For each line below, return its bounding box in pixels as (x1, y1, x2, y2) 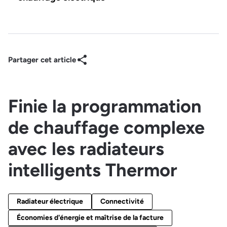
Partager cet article (8, 55, 76, 64)
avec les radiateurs (8, 137, 164, 160)
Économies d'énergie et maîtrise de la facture (17, 213, 164, 222)
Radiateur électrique (17, 197, 83, 206)
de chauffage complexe (8, 116, 205, 138)
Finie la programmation (8, 95, 201, 117)
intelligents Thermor (8, 159, 177, 181)
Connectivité (100, 197, 144, 206)
